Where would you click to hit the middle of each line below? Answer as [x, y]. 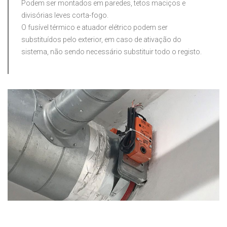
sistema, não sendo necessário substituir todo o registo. [111, 52]
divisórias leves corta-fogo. [65, 15]
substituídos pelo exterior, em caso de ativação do [101, 40]
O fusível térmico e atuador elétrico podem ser [94, 28]
